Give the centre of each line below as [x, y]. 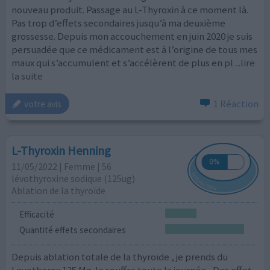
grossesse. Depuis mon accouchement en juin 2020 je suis [132, 36]
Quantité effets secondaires [72, 230]
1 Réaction [236, 104]
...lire [245, 62]
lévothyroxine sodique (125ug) [74, 178]
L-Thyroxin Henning [61, 150]
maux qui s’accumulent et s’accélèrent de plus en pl [123, 62]
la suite [27, 76]
